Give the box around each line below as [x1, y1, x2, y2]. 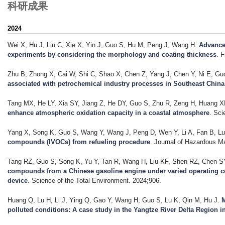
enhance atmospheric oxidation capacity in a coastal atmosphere [8, 108, 209, 117]
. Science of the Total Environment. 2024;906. [28, 176, 161, 184]
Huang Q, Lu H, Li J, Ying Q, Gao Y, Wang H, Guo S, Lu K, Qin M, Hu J [8, 196, 217, 204]
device [8, 176, 28, 184]
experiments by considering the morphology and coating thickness [8, 50, 216, 58]
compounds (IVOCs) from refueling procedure [8, 138, 150, 146]
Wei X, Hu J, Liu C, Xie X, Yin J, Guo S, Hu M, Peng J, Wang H [8, 41, 195, 49]
